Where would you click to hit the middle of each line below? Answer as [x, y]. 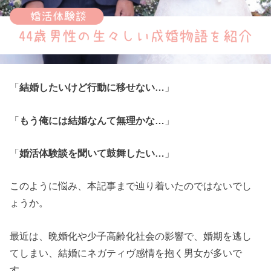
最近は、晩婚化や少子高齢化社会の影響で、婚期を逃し [131, 236]
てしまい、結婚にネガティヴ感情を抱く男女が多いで [126, 253]
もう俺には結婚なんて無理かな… [92, 120]
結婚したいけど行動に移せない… [92, 87]
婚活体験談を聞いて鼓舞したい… [92, 153]
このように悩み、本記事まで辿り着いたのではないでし [131, 186]
